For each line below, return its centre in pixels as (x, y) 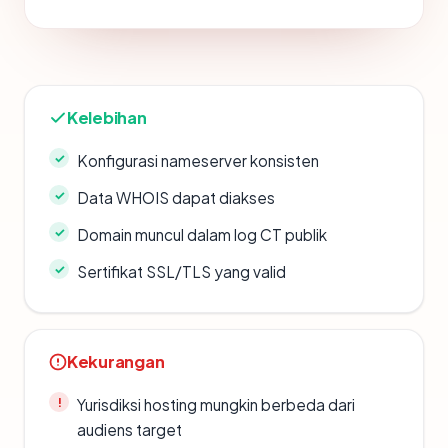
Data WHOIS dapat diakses (176, 197)
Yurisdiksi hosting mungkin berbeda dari (216, 404)
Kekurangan (116, 361)
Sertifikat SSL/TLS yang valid (181, 271)
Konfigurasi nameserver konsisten (198, 160)
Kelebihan (107, 117)
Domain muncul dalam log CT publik (202, 234)
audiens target (129, 429)
